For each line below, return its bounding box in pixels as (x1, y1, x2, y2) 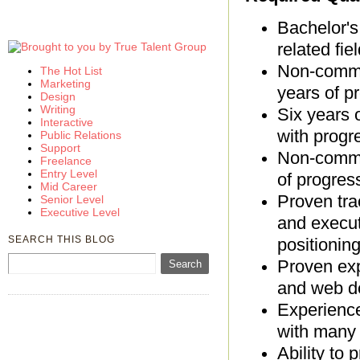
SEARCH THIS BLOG (8, 234, 115, 245)
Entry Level (40, 167, 97, 180)
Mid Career (40, 180, 97, 193)
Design (40, 90, 76, 103)
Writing (40, 103, 76, 116)
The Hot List (40, 64, 102, 77)
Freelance (40, 154, 92, 167)
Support (40, 141, 80, 154)
